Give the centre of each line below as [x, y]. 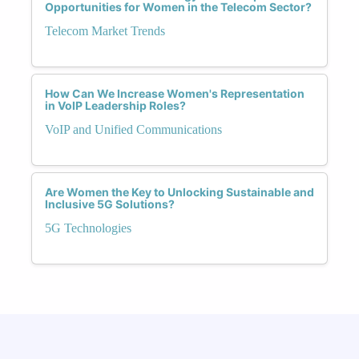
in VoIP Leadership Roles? [115, 105]
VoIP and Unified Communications [133, 129]
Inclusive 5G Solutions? [110, 204]
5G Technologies [88, 228]
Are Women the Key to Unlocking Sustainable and [179, 192]
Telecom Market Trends [105, 30]
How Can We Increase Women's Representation [175, 93]
